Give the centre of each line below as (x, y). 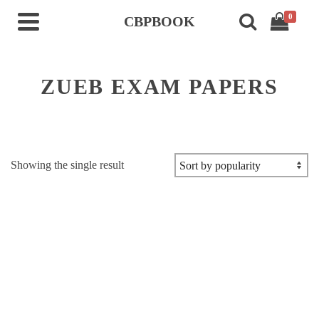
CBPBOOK (159, 21)
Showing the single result (67, 165)
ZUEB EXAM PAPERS (159, 87)
